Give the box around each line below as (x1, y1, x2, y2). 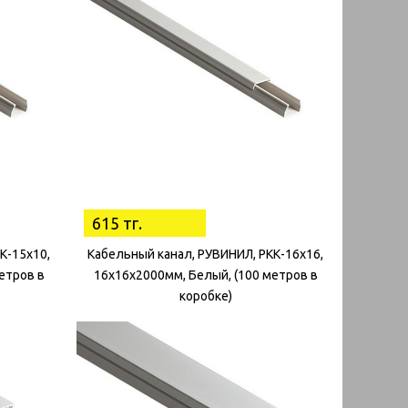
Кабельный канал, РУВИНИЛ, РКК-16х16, (87, 246, 324, 261)
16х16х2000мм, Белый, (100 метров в (93, 267, 318, 282)
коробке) (178, 288, 232, 303)
